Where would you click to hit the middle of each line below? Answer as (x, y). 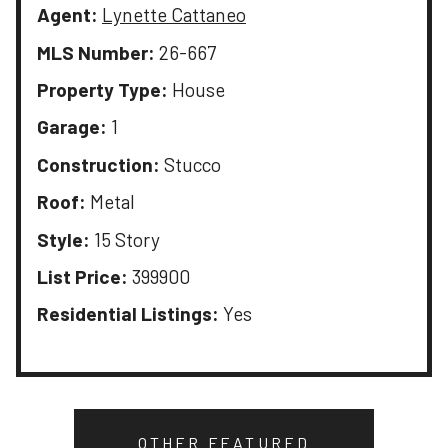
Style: (63, 239)
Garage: (72, 127)
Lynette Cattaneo (174, 15)
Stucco (190, 164)
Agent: (67, 15)
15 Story (125, 239)
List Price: (82, 276)
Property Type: (102, 89)
